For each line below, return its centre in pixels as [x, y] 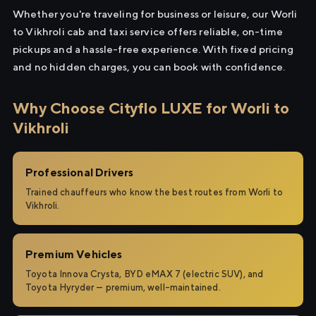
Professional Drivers [80, 172]
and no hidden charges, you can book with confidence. [149, 67]
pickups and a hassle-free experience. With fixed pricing [153, 49]
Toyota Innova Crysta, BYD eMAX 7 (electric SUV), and [145, 274]
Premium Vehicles [74, 254]
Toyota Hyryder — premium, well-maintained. [123, 287]
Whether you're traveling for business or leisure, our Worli [155, 14]
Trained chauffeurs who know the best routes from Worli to [154, 192]
